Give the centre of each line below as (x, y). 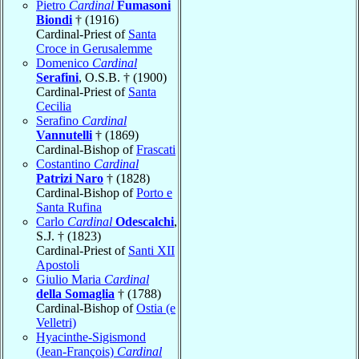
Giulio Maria (70, 279)
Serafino (59, 120)
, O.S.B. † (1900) (123, 77)
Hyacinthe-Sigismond (91, 337)
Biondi (54, 19)
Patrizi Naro (70, 178)
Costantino (65, 163)
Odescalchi (145, 221)
